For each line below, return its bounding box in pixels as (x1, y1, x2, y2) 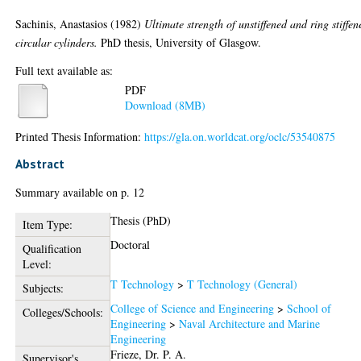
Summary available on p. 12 (15, 184, 145, 200)
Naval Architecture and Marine (179, 315, 321, 331)
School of (287, 300, 332, 316)
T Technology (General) (187, 276, 298, 292)
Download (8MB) (125, 98, 206, 114)
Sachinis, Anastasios (15, 15, 108, 31)
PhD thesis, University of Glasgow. (98, 34, 262, 50)
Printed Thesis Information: (15, 128, 145, 144)
